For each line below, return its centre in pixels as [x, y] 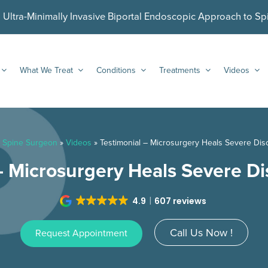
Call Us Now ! [201, 233]
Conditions [117, 70]
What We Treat [48, 70]
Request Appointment [81, 233]
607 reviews [181, 201]
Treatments [181, 70]
